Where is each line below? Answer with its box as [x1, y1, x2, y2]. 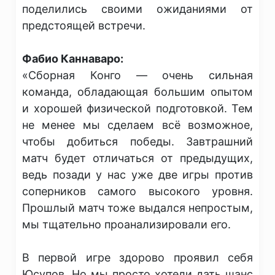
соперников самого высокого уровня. [22, 185, 253, 198]
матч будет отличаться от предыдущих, [22, 152, 253, 165]
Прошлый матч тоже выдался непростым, [22, 201, 253, 214]
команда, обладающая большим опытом [22, 85, 253, 98]
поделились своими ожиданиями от [22, 2, 253, 15]
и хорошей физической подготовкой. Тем [22, 102, 253, 115]
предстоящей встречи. [22, 19, 145, 32]
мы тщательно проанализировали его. [22, 218, 231, 231]
